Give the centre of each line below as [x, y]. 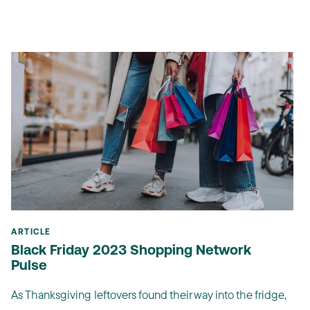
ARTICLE [31, 233]
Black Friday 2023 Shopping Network [131, 252]
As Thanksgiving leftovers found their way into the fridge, [149, 295]
